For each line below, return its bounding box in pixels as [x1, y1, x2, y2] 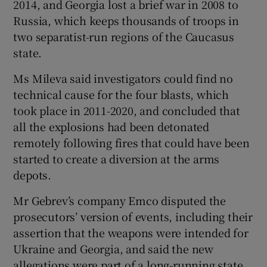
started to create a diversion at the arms [13, 150, 220, 166]
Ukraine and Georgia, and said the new [13, 240, 214, 256]
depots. [13, 166, 52, 182]
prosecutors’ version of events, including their [13, 208, 253, 224]
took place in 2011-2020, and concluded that [13, 102, 240, 118]
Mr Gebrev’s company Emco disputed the [13, 192, 226, 208]
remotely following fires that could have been [13, 134, 250, 150]
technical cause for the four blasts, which [13, 86, 229, 102]
